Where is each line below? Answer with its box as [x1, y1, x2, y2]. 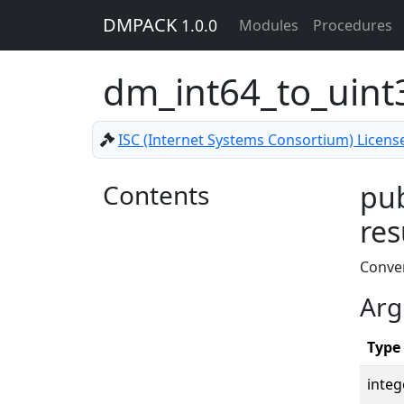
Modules [239, 15, 298, 35]
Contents [103, 178, 209, 212]
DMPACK [103, 13, 181, 37]
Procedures [313, 15, 392, 35]
